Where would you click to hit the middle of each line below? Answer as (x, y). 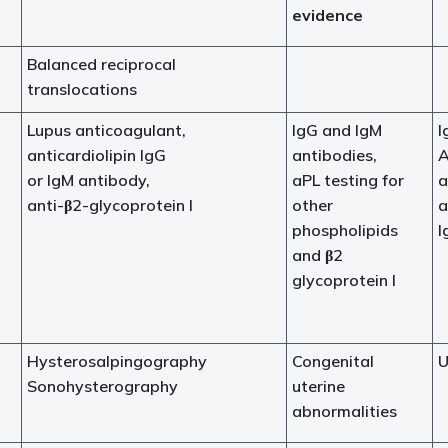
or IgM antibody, (88, 180)
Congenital (333, 361)
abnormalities (344, 411)
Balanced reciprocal (101, 64)
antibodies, (334, 155)
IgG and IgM (337, 130)
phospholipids (345, 230)
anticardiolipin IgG (96, 155)
